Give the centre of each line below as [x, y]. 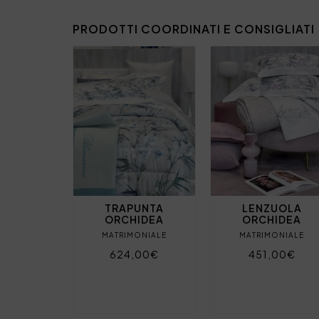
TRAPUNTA [135, 208]
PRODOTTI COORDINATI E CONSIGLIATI [194, 28]
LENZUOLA [272, 208]
